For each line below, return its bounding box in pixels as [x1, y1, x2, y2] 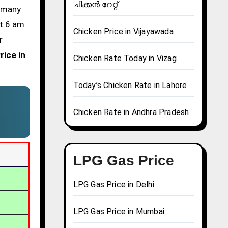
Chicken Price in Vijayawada [73, 26, 174, 37]
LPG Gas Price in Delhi [73, 180, 154, 190]
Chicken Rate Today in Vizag [73, 53, 177, 64]
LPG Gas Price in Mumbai [73, 207, 165, 217]
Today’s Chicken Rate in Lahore [73, 80, 187, 91]
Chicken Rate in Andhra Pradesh [73, 107, 189, 118]
